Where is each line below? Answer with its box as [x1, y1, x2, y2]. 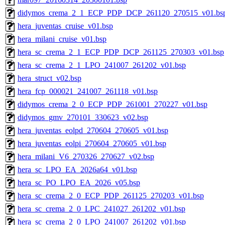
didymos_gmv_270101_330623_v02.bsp [18, 113, 148, 122]
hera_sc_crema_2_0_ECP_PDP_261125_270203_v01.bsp [18, 191, 204, 200]
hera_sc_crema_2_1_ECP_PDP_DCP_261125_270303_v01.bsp [18, 48, 224, 57]
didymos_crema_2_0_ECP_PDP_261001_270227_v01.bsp [18, 100, 207, 109]
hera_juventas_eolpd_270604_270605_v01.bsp [18, 126, 168, 135]
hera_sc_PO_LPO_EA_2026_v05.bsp [18, 178, 140, 187]
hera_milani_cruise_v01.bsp [18, 35, 106, 44]
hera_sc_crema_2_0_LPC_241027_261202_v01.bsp [18, 204, 185, 213]
